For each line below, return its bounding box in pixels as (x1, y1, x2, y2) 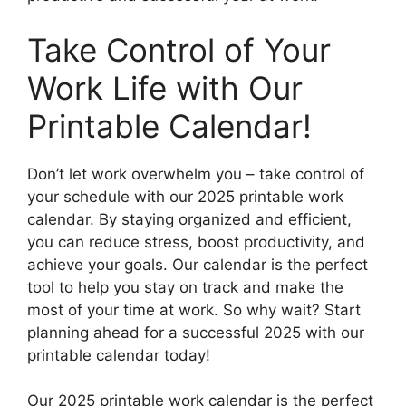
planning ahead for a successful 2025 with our (27, 323, 364, 342)
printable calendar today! (27, 345, 210, 364)
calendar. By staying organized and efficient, (27, 209, 352, 228)
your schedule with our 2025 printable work (27, 187, 343, 206)
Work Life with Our (27, 68, 303, 107)
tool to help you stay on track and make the (27, 277, 343, 296)
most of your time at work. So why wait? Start (27, 300, 361, 319)
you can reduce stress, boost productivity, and (27, 232, 365, 251)
